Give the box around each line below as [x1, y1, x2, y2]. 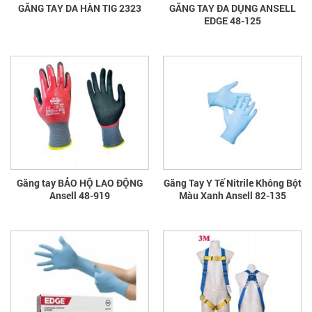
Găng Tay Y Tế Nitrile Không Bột [163, 175, 302, 189]
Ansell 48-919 [49, 188, 110, 202]
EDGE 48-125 [203, 13, 261, 27]
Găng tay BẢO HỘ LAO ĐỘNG [17, 175, 143, 189]
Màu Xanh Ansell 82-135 [254, 188, 286, 202]
